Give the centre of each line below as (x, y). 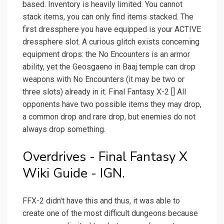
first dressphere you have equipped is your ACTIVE (112, 29)
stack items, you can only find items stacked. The (108, 17)
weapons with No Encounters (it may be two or (103, 79)
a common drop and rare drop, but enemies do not (109, 117)
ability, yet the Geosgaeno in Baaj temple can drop (109, 67)
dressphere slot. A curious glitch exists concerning (111, 42)
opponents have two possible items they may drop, (112, 104)
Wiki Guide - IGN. (74, 173)
